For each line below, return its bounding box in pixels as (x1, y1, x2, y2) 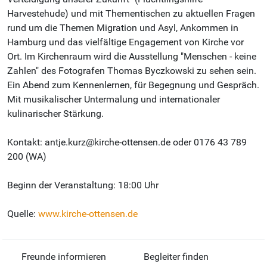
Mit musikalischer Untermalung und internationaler (7, 94, 220, 105)
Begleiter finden (143, 251, 209, 263)
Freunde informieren (21, 251, 106, 263)
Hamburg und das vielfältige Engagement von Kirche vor (7, 36, 244, 48)
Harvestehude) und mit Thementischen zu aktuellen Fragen (7, 8, 255, 20)
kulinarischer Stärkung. (7, 108, 104, 120)
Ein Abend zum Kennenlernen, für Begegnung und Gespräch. (7, 79, 259, 91)
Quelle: (7, 208, 38, 220)
